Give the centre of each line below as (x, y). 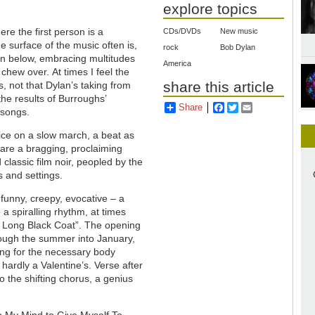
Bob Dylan (238, 47)
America (178, 64)
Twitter (252, 108)
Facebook (245, 108)
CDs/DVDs (182, 31)
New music (239, 31)
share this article (219, 87)
